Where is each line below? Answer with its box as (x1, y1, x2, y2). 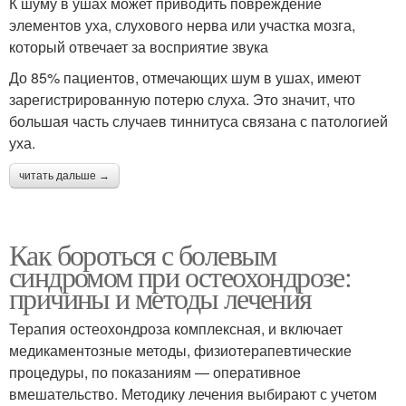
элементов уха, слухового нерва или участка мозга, (9, 14, 355, 36)
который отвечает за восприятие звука (9, 36, 268, 58)
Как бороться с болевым (9, 235, 276, 275)
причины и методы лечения (9, 278, 312, 318)
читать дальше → (19, 169, 110, 183)
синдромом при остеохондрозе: (9, 256, 352, 296)
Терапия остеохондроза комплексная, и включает (9, 318, 343, 340)
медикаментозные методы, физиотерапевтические (9, 340, 352, 362)
